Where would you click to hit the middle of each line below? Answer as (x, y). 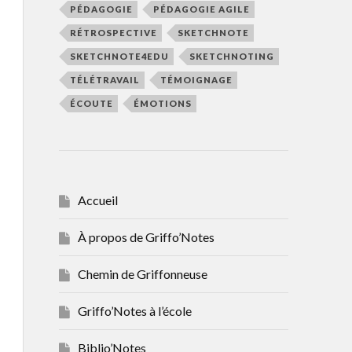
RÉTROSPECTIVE (113, 32)
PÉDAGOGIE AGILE (201, 9)
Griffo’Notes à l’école (134, 310)
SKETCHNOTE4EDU (119, 56)
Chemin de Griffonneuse (142, 273)
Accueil (97, 200)
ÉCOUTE (91, 103)
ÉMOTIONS (162, 103)
